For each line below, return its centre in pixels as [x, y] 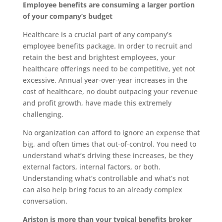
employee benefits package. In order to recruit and [107, 46]
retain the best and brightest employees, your [99, 57]
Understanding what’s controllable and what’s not [106, 178]
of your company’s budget [67, 16]
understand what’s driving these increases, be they [108, 155]
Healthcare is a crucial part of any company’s [97, 34]
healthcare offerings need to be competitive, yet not [109, 69]
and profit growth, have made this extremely [97, 103]
